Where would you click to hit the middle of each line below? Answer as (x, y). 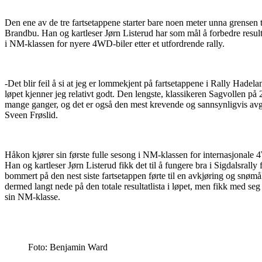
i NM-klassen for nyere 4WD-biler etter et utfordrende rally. (115, 44)
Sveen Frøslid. (31, 115)
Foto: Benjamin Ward (68, 247)
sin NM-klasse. (32, 197)
